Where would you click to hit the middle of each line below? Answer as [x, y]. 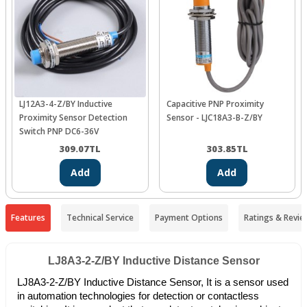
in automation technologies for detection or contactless [138, 296]
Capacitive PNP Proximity [215, 104]
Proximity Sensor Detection [73, 118]
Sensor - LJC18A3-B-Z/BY [214, 118]
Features [28, 218]
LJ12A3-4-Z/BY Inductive [66, 104]
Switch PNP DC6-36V [59, 132]
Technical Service [100, 218]
